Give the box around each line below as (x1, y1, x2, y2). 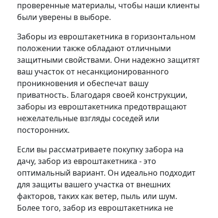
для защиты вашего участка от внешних (17, 179, 170, 190)
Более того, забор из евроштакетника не (17, 202, 173, 213)
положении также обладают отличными (17, 42, 171, 54)
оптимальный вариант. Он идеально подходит (17, 167, 196, 178)
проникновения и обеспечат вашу (17, 77, 148, 89)
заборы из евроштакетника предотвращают (17, 101, 187, 112)
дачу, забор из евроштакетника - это (17, 155, 156, 166)
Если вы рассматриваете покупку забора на (17, 144, 183, 155)
